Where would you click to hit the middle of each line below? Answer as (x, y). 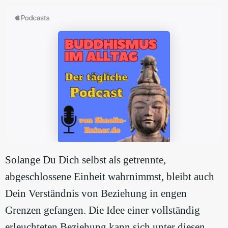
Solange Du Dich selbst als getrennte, (85, 160)
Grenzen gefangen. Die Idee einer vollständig (103, 210)
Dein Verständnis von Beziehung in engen (96, 194)
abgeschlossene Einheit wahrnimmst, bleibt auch (110, 177)
